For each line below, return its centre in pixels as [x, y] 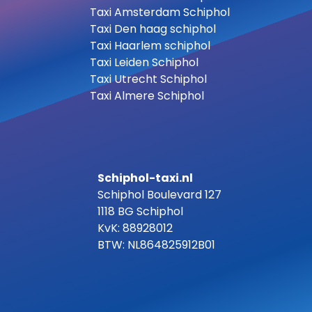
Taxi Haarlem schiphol [150, 45]
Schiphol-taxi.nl [145, 178]
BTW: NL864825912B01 [156, 244]
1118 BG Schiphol [140, 211]
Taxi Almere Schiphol [147, 95]
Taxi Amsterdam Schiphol [159, 12]
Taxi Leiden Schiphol [144, 62]
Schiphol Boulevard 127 [159, 194]
